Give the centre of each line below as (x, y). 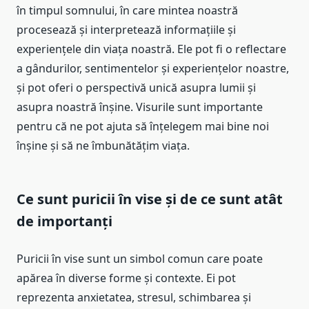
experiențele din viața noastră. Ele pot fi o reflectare (151, 49)
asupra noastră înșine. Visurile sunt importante (140, 107)
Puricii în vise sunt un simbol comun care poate (140, 259)
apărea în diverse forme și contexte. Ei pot (126, 278)
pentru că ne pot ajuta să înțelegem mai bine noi (143, 127)
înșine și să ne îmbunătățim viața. (103, 146)
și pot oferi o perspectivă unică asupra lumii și (136, 88)
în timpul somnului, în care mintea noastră (127, 11)
